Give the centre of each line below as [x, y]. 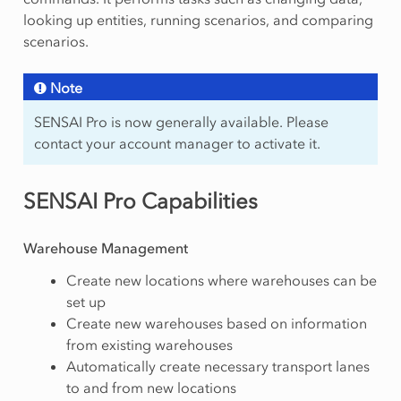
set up [85, 302]
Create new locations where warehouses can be [221, 281]
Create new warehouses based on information [216, 324]
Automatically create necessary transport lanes [218, 367]
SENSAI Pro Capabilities [140, 201]
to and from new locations [151, 388]
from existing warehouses [149, 345]
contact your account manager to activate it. [177, 144]
